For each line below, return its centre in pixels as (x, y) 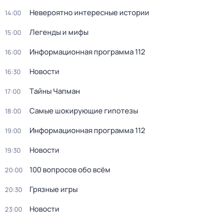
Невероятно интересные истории (89, 13)
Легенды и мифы (59, 32)
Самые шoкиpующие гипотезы (84, 111)
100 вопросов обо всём (70, 170)
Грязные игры (54, 189)
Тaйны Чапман (55, 91)
